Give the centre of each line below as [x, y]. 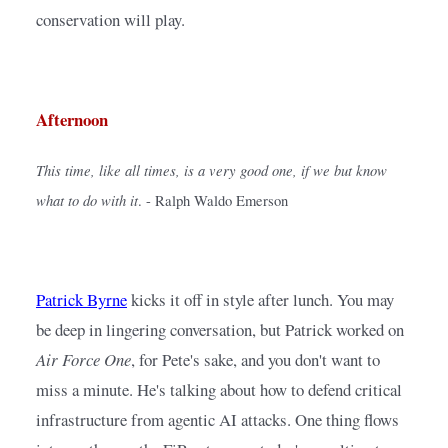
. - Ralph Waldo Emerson [213, 201]
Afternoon [72, 120]
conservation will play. [110, 20]
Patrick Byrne [81, 300]
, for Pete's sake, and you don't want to [255, 360]
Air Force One [83, 360]
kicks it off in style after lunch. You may [262, 300]
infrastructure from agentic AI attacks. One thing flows [217, 420]
